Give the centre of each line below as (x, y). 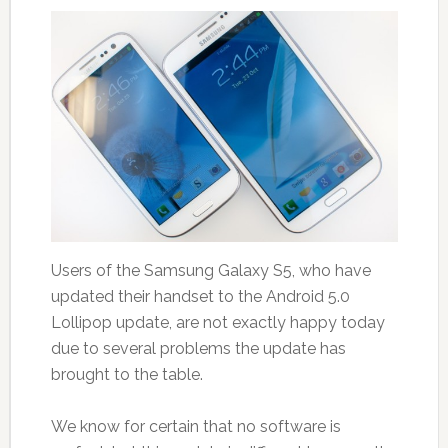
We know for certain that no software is (195, 426)
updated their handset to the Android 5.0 (200, 296)
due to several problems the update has (198, 348)
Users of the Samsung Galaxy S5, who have (210, 270)
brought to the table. (126, 374)
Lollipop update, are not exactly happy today (217, 322)
